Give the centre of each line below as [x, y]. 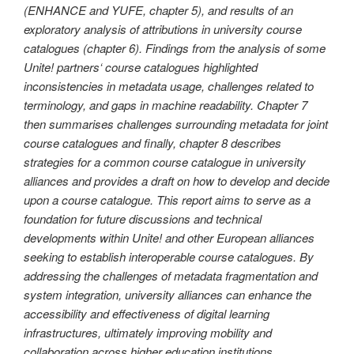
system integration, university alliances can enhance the [168, 295]
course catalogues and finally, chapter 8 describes [153, 143]
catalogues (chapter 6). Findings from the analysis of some [175, 48]
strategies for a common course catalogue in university [165, 162]
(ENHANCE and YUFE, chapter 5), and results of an [158, 10]
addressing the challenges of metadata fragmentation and [171, 276]
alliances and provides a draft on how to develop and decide [177, 181]
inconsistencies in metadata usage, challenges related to [169, 86]
